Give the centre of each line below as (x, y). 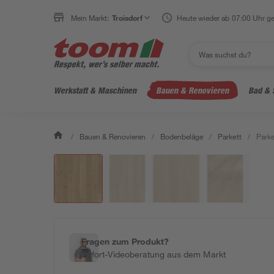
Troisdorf (128, 18)
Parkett (230, 136)
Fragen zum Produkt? (125, 241)
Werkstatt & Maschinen (95, 90)
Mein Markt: (90, 18)
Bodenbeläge (182, 136)
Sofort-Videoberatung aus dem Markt (154, 254)
